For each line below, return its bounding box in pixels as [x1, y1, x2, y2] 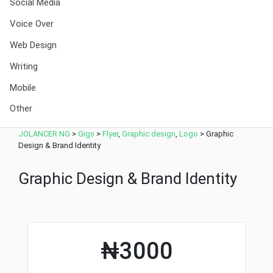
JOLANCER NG [18, 129, 70, 138]
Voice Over [10, 18, 54, 30]
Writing [10, 60, 38, 72]
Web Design [10, 39, 57, 51]
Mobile [10, 82, 36, 93]
